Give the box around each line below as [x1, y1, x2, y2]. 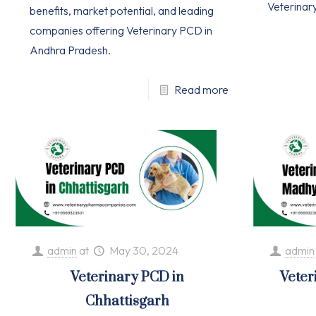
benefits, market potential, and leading [30, 3, 214, 18]
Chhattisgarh [85, 292, 169, 310]
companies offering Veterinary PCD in [30, 23, 213, 37]
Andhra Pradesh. [30, 42, 111, 57]
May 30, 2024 [109, 243, 178, 257]
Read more [174, 82, 229, 97]
